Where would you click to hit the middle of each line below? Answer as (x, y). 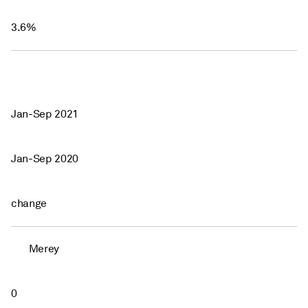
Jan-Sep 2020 (45, 158)
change (29, 203)
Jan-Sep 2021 (45, 114)
